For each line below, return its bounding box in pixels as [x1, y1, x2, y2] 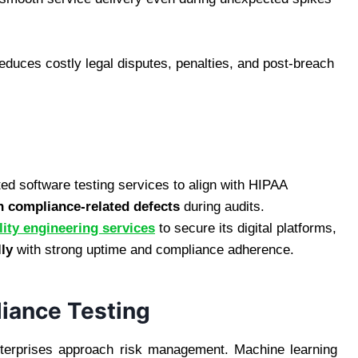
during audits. [180, 198, 265, 214]
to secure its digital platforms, [155, 220, 336, 236]
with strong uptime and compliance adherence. [13, 241, 294, 257]
